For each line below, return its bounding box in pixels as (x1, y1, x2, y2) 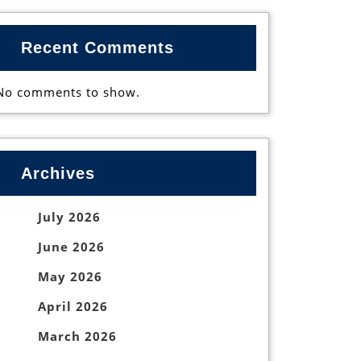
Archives (21, 164, 96, 182)
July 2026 (38, 208, 101, 225)
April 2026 (38, 297, 108, 314)
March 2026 (38, 327, 117, 344)
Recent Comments (21, 39, 175, 57)
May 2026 (38, 268, 102, 284)
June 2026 (38, 238, 105, 255)
